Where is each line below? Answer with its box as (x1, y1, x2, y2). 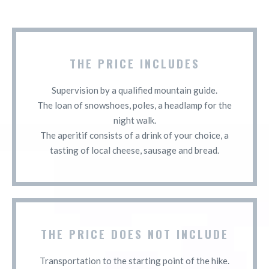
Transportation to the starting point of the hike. (40, 255, 229, 266)
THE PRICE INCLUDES (69, 54, 200, 71)
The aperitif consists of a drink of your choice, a (40, 129, 229, 141)
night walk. (113, 114, 156, 125)
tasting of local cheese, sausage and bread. (50, 144, 219, 156)
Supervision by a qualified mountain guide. (52, 84, 217, 95)
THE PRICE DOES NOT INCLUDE (40, 225, 229, 242)
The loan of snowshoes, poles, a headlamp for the (37, 99, 232, 110)
